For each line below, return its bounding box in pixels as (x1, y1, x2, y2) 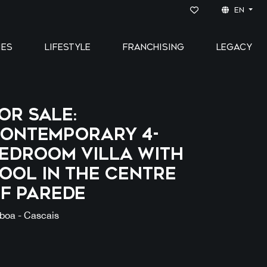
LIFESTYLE (45, 42, 91, 52)
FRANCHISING (123, 42, 184, 52)
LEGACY (216, 42, 252, 52)
